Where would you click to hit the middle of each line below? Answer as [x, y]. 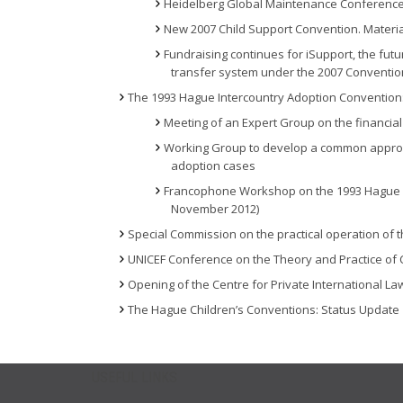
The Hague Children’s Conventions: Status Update [264, 309]
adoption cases [213, 166]
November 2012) [215, 209]
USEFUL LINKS [134, 377]
